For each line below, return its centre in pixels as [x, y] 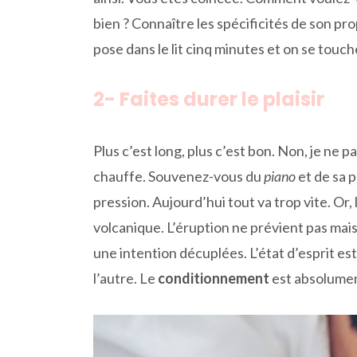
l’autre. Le [126, 278]
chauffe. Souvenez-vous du [178, 176]
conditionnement [214, 278]
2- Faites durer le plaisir [209, 99]
